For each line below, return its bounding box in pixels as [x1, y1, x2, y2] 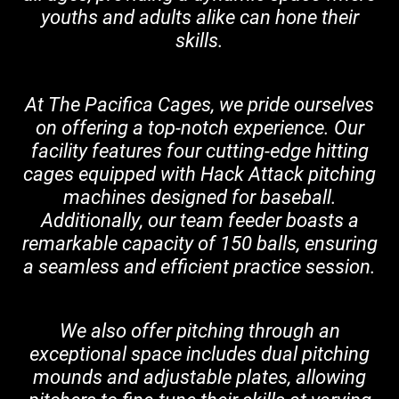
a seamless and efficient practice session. [23, 253, 376, 280]
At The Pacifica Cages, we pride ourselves [25, 91, 374, 118]
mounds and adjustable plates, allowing [33, 363, 366, 390]
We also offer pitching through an [59, 317, 340, 344]
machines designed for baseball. [62, 183, 337, 210]
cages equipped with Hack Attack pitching [23, 160, 376, 187]
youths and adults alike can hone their [40, 4, 359, 30]
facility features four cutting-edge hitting [30, 137, 369, 164]
